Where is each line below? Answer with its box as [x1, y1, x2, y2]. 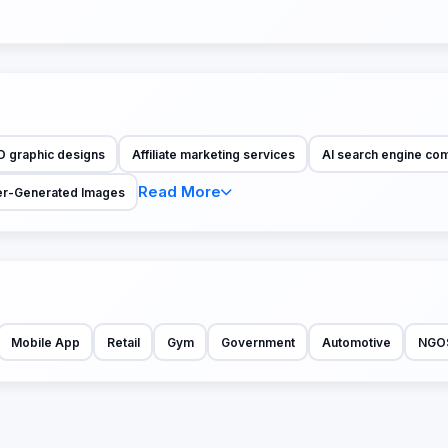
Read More [138, 182, 221, 202]
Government [220, 334, 295, 350]
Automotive [321, 334, 391, 350]
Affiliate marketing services [131, 146, 295, 162]
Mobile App [10, 334, 80, 350]
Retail [106, 334, 140, 350]
